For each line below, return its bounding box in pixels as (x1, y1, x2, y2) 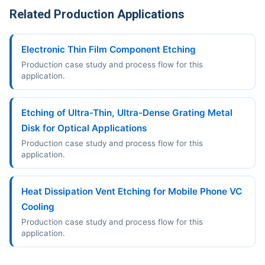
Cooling (21, 201, 54, 212)
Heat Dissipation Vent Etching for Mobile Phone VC (21, 185, 242, 197)
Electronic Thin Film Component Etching (21, 43, 196, 55)
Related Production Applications (9, 7, 185, 22)
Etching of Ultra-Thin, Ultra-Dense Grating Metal (21, 106, 232, 118)
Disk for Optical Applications (21, 122, 147, 134)
